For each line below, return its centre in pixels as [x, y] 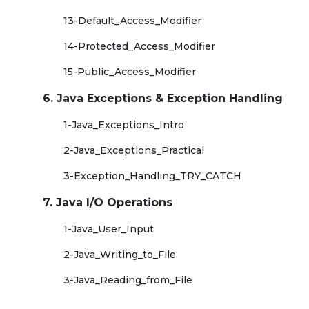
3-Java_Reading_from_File [128, 280]
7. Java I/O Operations [108, 202]
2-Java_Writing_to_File [120, 255]
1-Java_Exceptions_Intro [124, 125]
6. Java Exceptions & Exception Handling [163, 98]
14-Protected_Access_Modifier [139, 46]
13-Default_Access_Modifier [132, 21]
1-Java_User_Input [109, 229]
